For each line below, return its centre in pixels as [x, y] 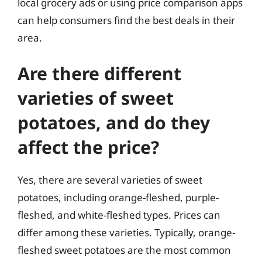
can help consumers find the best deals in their [126, 20]
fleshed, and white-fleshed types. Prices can [119, 215]
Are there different [99, 73]
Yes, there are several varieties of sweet [110, 180]
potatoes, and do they [114, 123]
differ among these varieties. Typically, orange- [126, 232]
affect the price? [88, 147]
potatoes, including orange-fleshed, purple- [118, 197]
